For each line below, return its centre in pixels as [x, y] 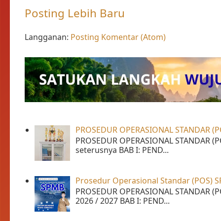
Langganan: [48, 37]
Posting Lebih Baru [75, 13]
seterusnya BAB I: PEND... [122, 150]
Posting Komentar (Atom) [118, 37]
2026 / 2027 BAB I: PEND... [123, 201]
